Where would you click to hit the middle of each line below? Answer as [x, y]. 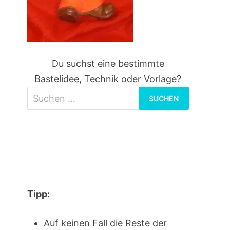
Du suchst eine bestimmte [108, 63]
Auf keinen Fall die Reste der [105, 223]
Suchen [124, 94]
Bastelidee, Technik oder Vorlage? [108, 79]
